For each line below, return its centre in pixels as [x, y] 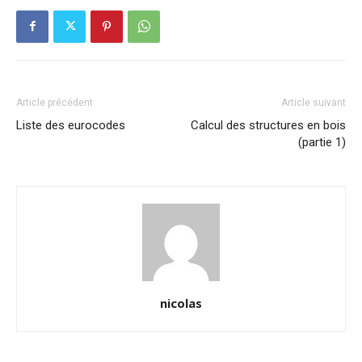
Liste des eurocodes [71, 125]
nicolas [181, 303]
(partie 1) [322, 142]
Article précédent [55, 102]
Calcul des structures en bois [268, 125]
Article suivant [314, 102]
